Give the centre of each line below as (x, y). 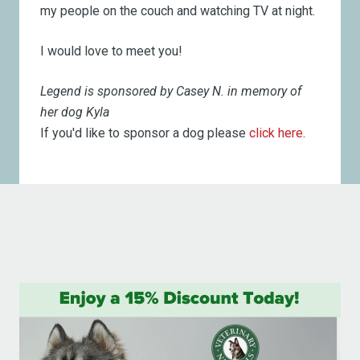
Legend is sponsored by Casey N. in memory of (171, 91)
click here (276, 133)
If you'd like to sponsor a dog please (145, 133)
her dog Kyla (75, 112)
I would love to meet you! (112, 51)
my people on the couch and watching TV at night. (178, 10)
